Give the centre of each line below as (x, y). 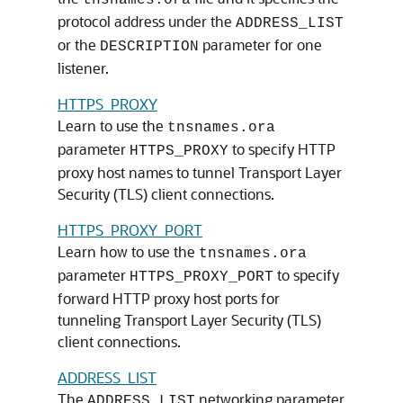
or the (79, 45)
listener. (83, 68)
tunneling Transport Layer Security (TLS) (189, 320)
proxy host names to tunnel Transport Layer (200, 172)
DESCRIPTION (149, 47)
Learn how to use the (128, 251)
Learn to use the (112, 125)
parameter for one (260, 45)
